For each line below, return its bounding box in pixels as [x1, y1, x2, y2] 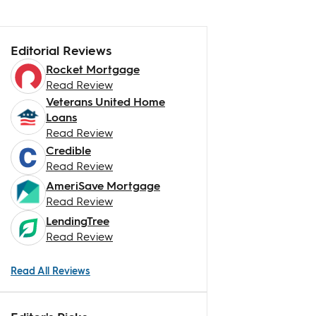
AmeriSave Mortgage [46, 177, 160, 193]
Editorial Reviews [11, 42, 111, 58]
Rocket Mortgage [46, 61, 140, 76]
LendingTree [46, 212, 109, 228]
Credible [46, 142, 91, 157]
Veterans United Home [46, 94, 165, 109]
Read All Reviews [11, 264, 90, 276]
